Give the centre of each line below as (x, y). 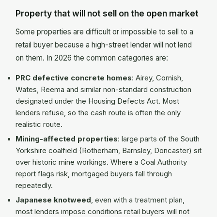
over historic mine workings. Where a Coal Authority (101, 162)
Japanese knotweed (53, 200)
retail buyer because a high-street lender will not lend (104, 45)
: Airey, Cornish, (157, 78)
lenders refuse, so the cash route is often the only (98, 113)
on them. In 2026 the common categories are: (92, 58)
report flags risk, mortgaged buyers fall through (94, 174)
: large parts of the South (159, 139)
